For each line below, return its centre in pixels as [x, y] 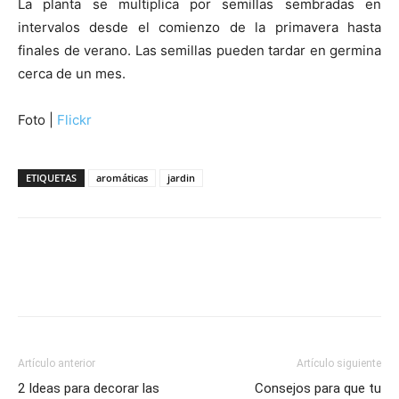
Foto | [37, 120]
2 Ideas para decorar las [89, 389]
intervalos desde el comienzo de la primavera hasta [199, 28]
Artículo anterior [57, 364]
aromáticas [122, 178]
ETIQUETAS [51, 178]
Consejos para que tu [318, 389]
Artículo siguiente [339, 364]
